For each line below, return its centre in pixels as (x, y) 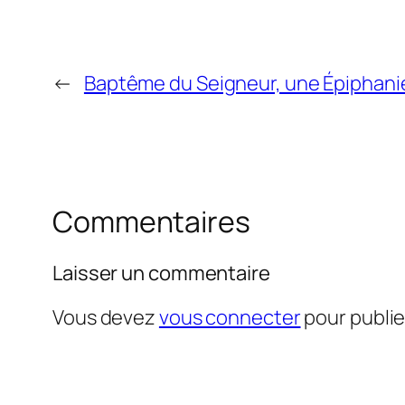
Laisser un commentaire (161, 273)
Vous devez (106, 317)
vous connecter (230, 317)
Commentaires (151, 222)
